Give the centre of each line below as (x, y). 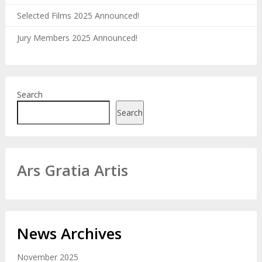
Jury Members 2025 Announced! (77, 38)
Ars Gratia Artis (72, 170)
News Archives (69, 233)
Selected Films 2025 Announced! (78, 15)
